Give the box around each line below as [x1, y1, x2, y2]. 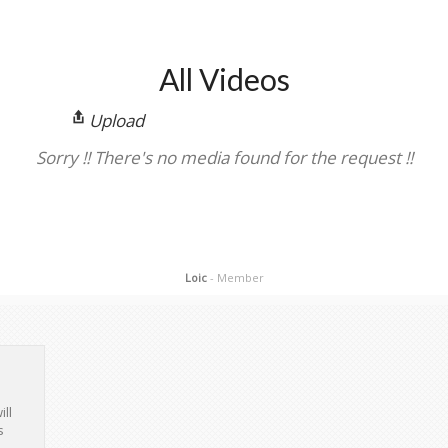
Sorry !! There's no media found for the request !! [35, 146, 413, 169]
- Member [209, 270, 264, 285]
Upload [88, 109, 144, 132]
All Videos [158, 61, 290, 97]
